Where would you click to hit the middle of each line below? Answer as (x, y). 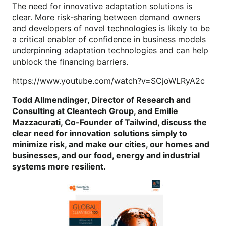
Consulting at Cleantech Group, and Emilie (95, 111)
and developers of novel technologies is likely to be (111, 28)
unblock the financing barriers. (71, 61)
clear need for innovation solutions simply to (100, 133)
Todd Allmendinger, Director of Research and (101, 100)
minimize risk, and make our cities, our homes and (111, 144)
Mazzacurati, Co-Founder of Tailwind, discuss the (109, 122)
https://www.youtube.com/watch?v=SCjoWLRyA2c (108, 80)
